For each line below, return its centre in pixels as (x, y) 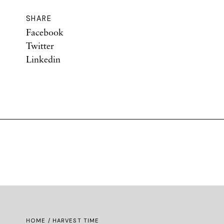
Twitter (40, 45)
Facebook (45, 32)
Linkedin (43, 59)
